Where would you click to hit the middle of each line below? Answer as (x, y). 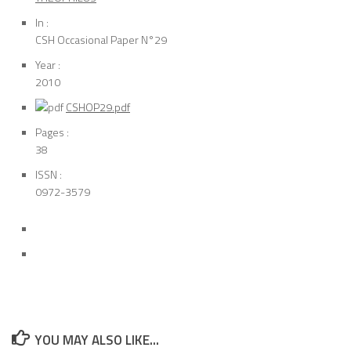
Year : (48, 65)
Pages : (52, 132)
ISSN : (49, 175)
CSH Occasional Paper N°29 (101, 40)
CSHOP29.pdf (98, 107)
